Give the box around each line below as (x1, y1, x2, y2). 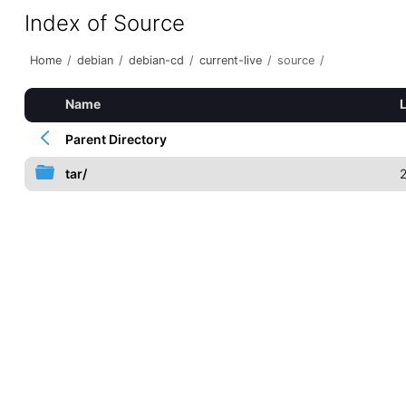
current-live (198, 53, 262, 67)
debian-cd (128, 53, 184, 67)
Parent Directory (64, 131, 167, 147)
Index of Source (24, 10, 185, 36)
